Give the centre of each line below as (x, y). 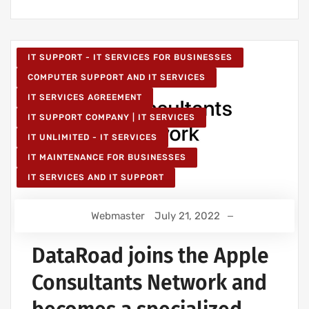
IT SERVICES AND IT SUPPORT (96, 178)
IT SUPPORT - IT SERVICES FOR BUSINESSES (130, 58)
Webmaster (118, 216)
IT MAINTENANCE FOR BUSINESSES (107, 158)
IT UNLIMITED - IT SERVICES (92, 138)
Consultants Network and (149, 283)
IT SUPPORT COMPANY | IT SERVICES (111, 118)
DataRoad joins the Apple (150, 256)
